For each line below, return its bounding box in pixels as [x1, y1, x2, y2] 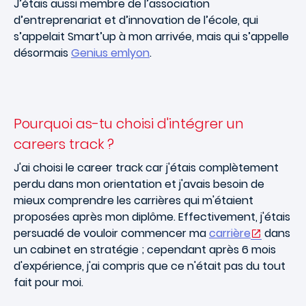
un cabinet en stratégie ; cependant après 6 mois [14, 241, 276, 258]
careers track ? [14, 134, 114, 154]
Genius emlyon [71, 44, 150, 61]
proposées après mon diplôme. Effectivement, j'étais [14, 208, 290, 225]
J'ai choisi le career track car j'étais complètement [14, 159, 279, 176]
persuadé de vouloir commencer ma [14, 225, 209, 241]
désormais [14, 44, 71, 61]
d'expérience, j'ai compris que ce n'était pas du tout [14, 258, 286, 274]
